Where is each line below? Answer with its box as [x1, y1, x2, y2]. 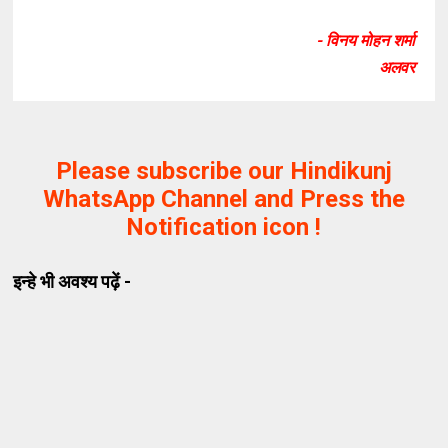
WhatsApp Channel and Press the [42, 185, 405, 213]
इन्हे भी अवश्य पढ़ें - [13, 271, 132, 292]
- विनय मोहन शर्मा [315, 31, 415, 50]
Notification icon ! [126, 213, 322, 241]
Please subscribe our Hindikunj [55, 157, 392, 185]
